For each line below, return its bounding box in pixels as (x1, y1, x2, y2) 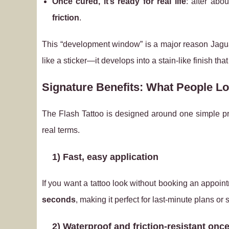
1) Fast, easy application (52, 152, 158, 162)
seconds (42, 195, 76, 204)
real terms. (42, 126, 80, 134)
